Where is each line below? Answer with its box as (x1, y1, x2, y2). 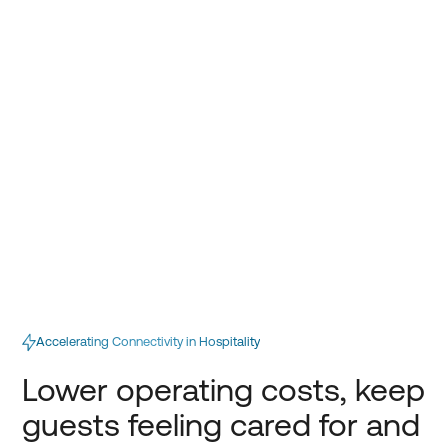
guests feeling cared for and (22, 405, 421, 443)
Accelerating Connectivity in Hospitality (36, 334, 261, 350)
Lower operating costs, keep (22, 370, 426, 408)
